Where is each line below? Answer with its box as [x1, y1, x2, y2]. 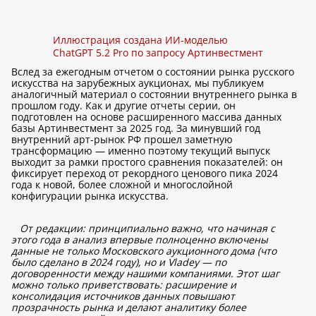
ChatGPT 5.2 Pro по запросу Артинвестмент [53, 46, 263, 59]
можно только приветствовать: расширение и [11, 278, 236, 291]
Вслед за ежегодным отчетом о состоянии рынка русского [11, 65, 294, 78]
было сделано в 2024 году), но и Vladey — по [11, 255, 226, 269]
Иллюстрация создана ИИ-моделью [53, 33, 228, 47]
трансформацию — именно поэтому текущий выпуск [11, 144, 270, 157]
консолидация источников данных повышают [11, 289, 235, 303]
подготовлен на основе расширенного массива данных [11, 110, 281, 123]
